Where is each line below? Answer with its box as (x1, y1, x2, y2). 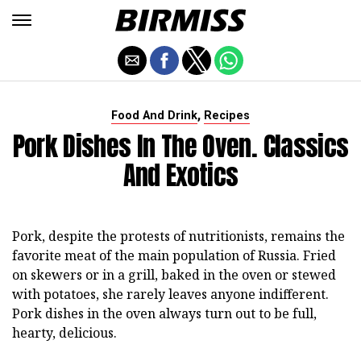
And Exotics (122, 156, 239, 195)
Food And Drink (111, 109, 197, 122)
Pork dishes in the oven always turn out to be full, (12, 305, 317, 322)
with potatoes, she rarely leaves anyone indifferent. (12, 285, 329, 303)
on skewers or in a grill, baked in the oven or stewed (12, 266, 336, 284)
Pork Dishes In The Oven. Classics (12, 127, 349, 166)
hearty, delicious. (12, 324, 117, 342)
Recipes (204, 109, 250, 122)
